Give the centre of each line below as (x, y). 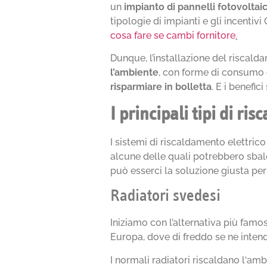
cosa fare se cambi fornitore (173, 35)
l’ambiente (135, 73)
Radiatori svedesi (166, 196)
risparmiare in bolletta (161, 87)
